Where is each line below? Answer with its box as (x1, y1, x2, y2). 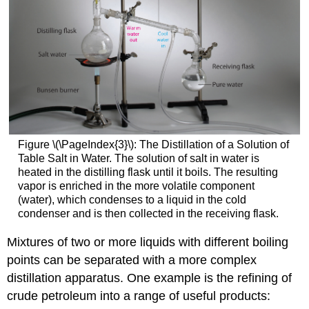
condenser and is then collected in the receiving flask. (17, 208, 279, 220)
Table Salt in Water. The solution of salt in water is (17, 152, 259, 165)
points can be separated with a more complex (7, 252, 257, 267)
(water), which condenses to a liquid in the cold (17, 194, 246, 206)
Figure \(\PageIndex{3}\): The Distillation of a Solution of (17, 139, 289, 151)
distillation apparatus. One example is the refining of (7, 270, 292, 285)
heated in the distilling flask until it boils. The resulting (17, 166, 278, 179)
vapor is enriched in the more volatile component (17, 180, 255, 192)
